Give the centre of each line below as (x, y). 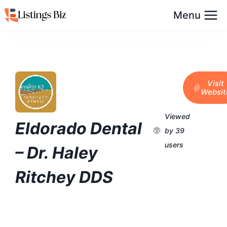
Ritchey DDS (64, 177)
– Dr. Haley (56, 153)
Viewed (178, 116)
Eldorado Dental (79, 129)
